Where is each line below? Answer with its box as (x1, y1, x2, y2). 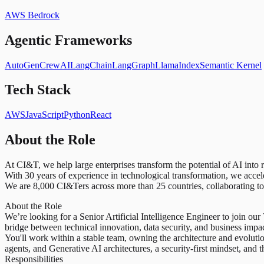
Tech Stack (5, 82, 71, 98)
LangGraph (112, 60, 155, 70)
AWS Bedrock (5, 9, 60, 20)
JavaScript (25, 110, 64, 120)
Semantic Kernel (200, 60, 262, 70)
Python (64, 110, 90, 120)
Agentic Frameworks (5, 32, 132, 48)
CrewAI (39, 60, 70, 70)
